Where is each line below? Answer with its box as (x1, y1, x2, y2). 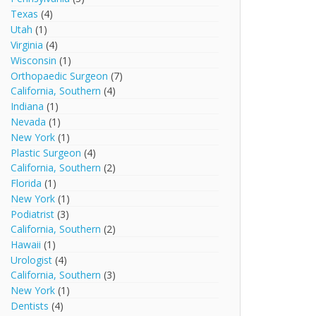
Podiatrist (11, 207, 55, 221)
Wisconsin (11, 54, 57, 67)
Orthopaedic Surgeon (11, 69, 109, 83)
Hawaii (11, 238, 42, 251)
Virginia (11, 38, 44, 51)
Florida (11, 176, 42, 190)
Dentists (11, 299, 49, 312)
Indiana (11, 99, 44, 113)
